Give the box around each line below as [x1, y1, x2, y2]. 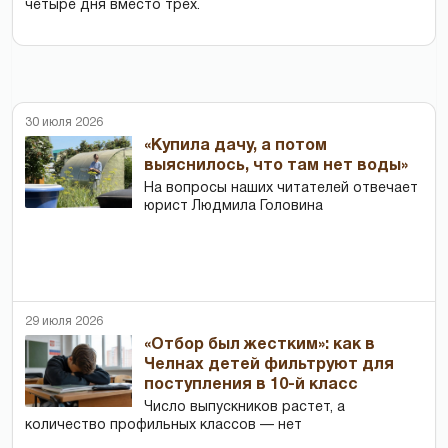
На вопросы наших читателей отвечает [144, 182, 419, 196]
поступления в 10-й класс [144, 378, 359, 393]
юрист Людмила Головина [144, 200, 324, 214]
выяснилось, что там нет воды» [144, 159, 409, 174]
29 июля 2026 [25, 316, 103, 328]
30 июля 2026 [25, 117, 103, 129]
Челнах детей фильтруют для [144, 358, 395, 373]
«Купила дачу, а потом [144, 139, 328, 154]
